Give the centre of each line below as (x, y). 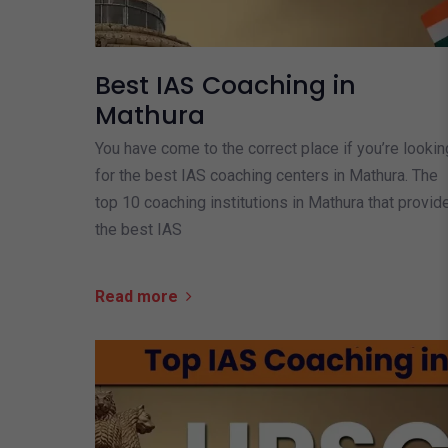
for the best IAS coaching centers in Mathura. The (266, 175)
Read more (136, 296)
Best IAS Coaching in (225, 85)
